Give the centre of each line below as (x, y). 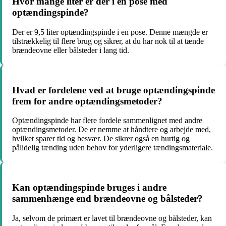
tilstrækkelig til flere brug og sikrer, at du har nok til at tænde (108, 41)
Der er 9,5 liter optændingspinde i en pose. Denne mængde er (110, 32)
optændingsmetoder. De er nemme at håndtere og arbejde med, (111, 130)
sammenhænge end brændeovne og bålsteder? (107, 199)
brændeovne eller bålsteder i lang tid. (71, 50)
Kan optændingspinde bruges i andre (89, 188)
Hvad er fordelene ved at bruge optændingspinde (114, 90)
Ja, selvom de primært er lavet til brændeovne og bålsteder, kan (112, 218)
